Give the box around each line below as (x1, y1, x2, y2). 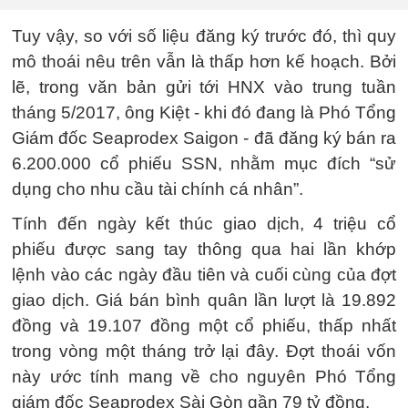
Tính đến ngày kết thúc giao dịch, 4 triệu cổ (12, 213, 396, 233)
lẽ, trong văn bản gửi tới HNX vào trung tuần (12, 76, 396, 97)
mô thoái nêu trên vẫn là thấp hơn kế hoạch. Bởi (12, 51, 396, 71)
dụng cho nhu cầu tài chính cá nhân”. (12, 178, 303, 199)
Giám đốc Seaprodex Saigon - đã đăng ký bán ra (12, 127, 396, 148)
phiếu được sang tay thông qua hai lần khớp (12, 239, 396, 259)
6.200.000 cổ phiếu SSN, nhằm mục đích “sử (12, 153, 396, 173)
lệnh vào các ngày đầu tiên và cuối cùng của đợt (12, 264, 396, 284)
